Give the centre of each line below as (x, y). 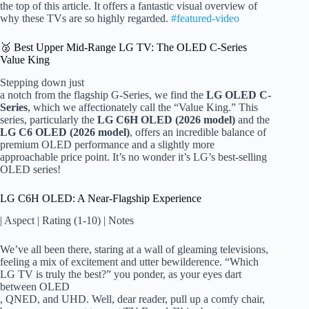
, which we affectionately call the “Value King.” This (143, 107)
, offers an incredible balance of (198, 132)
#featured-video (205, 18)
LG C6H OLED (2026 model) (166, 119)
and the (252, 119)
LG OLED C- (239, 94)
